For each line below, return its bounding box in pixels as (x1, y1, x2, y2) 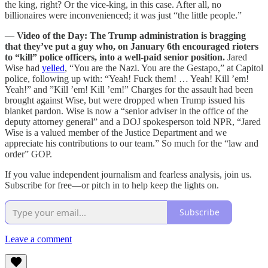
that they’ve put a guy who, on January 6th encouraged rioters (5, 41, 258, 51)
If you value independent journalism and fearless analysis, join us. (5, 169, 252, 179)
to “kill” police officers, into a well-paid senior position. (5, 51, 225, 62)
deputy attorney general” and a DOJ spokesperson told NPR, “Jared (5, 116, 261, 127)
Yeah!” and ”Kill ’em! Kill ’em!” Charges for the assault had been (5, 84, 253, 95)
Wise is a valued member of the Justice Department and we (5, 127, 227, 138)
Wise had (5, 62, 42, 73)
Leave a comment (5, 233, 72, 244)
